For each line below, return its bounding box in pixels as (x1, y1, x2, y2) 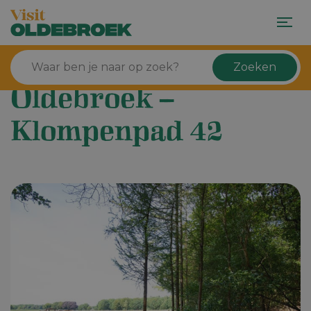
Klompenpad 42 (10, 120, 223, 150)
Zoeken (233, 60, 276, 74)
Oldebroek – (10, 87, 174, 117)
